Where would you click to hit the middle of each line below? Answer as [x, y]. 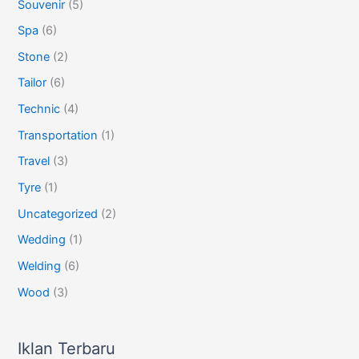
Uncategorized [58, 214]
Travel [34, 161]
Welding [40, 266]
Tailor [32, 83]
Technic [39, 109]
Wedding [42, 240]
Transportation [58, 135]
